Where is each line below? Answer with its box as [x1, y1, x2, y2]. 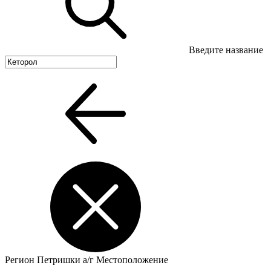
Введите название [189, 45, 263, 55]
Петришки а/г [37, 255, 96, 265]
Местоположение [96, 255, 168, 265]
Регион [5, 255, 34, 265]
